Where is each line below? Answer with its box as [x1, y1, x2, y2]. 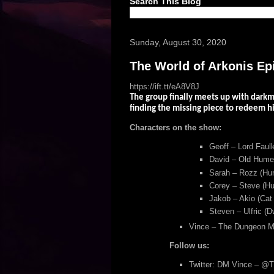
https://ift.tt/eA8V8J [129, 82, 199, 91]
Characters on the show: [129, 123, 221, 132]
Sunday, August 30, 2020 [129, 37, 226, 47]
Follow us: [169, 240, 209, 250]
